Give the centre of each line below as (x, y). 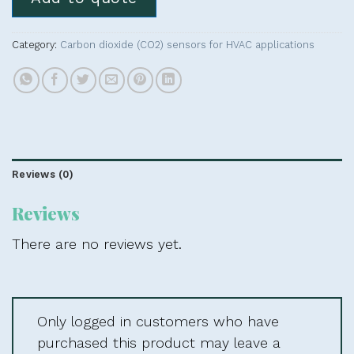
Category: (36, 45)
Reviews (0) (43, 175)
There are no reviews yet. (97, 244)
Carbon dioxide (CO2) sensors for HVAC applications (187, 45)
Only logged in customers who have (158, 321)
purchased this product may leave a (159, 342)
